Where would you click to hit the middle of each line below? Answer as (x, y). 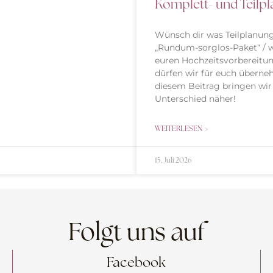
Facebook (136, 263)
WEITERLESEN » (182, 129)
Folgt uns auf (136, 232)
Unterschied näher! (195, 99)
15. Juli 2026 (173, 161)
